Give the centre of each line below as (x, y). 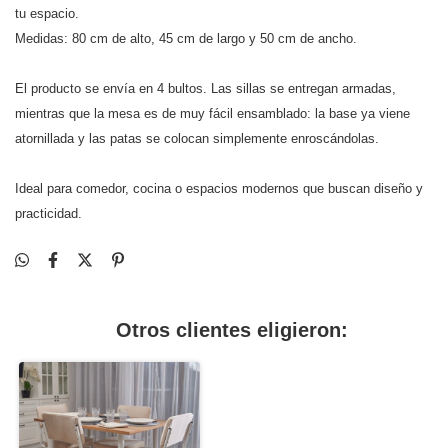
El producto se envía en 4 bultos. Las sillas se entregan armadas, (205, 88)
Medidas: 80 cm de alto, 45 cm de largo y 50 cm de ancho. (186, 38)
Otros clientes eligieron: (231, 329)
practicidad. (48, 213)
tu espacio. (47, 13)
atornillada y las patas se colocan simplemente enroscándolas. (197, 138)
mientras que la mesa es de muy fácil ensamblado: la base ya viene (212, 113)
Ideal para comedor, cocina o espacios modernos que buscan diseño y (219, 188)
